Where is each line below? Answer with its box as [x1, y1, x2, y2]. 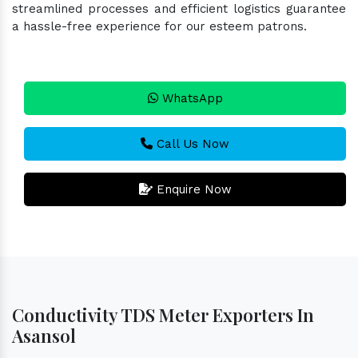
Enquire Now [152, 181, 232, 197]
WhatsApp [157, 90, 223, 105]
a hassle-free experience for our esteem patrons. [12, 18, 307, 34]
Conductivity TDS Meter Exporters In [12, 302, 314, 327]
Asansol [12, 323, 76, 348]
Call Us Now [153, 136, 229, 151]
